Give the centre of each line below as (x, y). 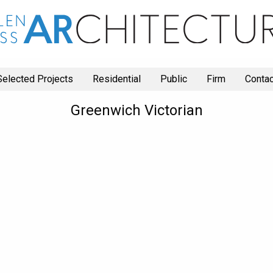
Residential (116, 79)
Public (173, 79)
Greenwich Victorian (136, 110)
